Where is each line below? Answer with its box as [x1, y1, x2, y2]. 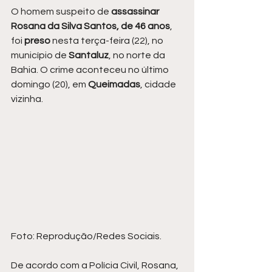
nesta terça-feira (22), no [52, 36, 165, 46]
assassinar [111, 7, 161, 16]
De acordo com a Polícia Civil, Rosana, [11, 260, 180, 270]
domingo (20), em [11, 80, 88, 89]
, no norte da [109, 50, 167, 60]
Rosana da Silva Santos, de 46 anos [11, 21, 170, 31]
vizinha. [11, 94, 43, 104]
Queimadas [88, 80, 140, 89]
